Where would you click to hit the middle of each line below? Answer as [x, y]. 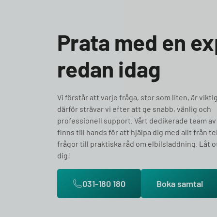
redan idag [109, 69]
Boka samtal [180, 184]
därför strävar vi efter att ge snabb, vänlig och [134, 109]
